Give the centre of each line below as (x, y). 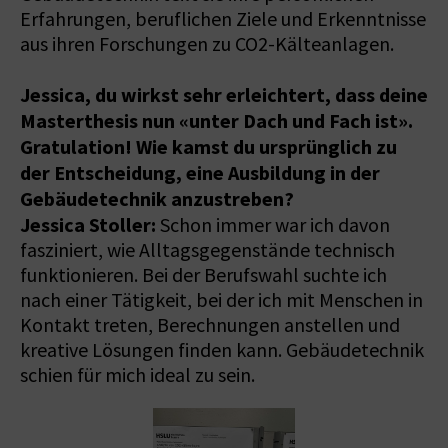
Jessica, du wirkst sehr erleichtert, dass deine (224, 94)
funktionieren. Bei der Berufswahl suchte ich (203, 275)
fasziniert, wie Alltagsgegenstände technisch (207, 250)
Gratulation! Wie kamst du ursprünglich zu (208, 146)
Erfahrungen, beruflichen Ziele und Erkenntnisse (223, 19)
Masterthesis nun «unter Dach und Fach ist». (216, 120)
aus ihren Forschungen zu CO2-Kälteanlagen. (207, 44)
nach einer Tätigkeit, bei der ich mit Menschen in (221, 300)
